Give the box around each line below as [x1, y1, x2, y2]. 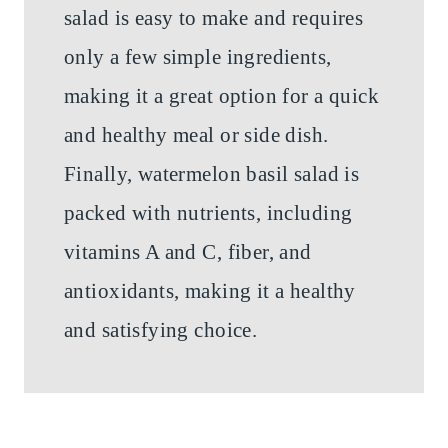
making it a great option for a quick [64, 84, 380, 109]
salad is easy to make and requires [64, 6, 364, 31]
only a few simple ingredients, [64, 45, 332, 70]
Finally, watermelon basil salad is [64, 162, 360, 187]
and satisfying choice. [64, 318, 258, 343]
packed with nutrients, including [64, 201, 353, 226]
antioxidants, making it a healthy [64, 279, 356, 304]
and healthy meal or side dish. [64, 123, 329, 148]
